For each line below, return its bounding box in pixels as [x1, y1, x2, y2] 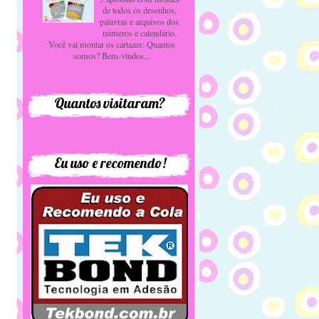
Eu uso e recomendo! [53, 153, 166, 172]
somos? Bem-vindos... [73, 49, 151, 61]
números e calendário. [102, 26, 177, 38]
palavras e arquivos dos [100, 15, 179, 27]
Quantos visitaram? [54, 93, 165, 112]
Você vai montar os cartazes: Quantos [48, 38, 176, 50]
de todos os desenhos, [102, 4, 177, 16]
